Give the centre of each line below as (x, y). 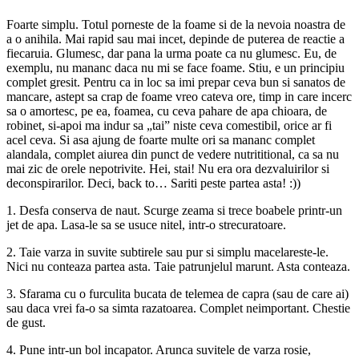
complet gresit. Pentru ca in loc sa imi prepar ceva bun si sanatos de (176, 83)
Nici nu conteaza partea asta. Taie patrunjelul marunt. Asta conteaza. (178, 267)
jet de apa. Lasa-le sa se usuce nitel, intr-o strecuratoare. (146, 225)
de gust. (26, 323)
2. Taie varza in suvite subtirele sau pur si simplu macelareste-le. (167, 252)
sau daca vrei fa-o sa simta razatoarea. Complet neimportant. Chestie (178, 309)
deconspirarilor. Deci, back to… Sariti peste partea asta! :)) (153, 184)
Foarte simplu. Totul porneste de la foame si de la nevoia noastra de (176, 25)
